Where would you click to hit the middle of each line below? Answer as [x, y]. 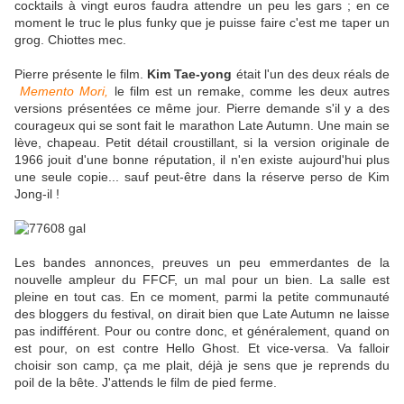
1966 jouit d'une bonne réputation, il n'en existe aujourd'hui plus [202, 160]
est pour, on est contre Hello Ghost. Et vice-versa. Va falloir [202, 349]
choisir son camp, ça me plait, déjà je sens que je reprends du [202, 366]
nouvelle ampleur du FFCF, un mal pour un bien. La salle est [202, 280]
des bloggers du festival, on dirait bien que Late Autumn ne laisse [202, 314]
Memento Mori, [64, 92]
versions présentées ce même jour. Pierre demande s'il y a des [202, 109]
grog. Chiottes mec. [70, 40]
